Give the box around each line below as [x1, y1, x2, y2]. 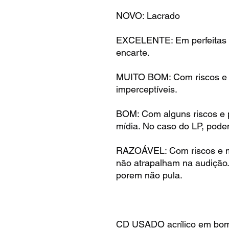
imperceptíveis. [116, 83, 177, 95]
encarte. [116, 47, 150, 58]
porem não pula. [116, 169, 182, 180]
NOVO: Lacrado [116, 10, 180, 21]
